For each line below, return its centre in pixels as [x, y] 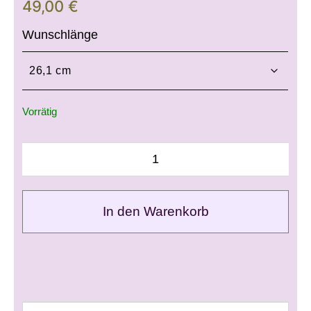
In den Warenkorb [155, 211]
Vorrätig [40, 111]
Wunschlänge [60, 35]
